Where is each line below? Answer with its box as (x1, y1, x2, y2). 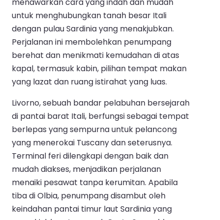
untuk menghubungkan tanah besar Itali (12, 10, 166, 22)
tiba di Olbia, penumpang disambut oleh (12, 190, 165, 202)
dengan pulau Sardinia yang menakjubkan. (12, 23, 174, 35)
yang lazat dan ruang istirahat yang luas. (12, 76, 167, 88)
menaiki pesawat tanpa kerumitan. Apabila (12, 177, 178, 189)
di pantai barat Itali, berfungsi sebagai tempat (12, 110, 189, 122)
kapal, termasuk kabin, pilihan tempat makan (12, 63, 187, 75)
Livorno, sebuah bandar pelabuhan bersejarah (12, 97, 190, 109)
